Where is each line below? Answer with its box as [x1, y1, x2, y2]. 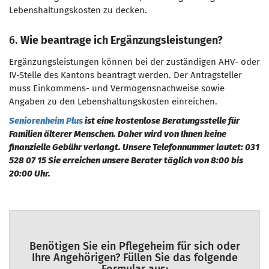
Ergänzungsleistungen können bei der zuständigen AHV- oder [9, 56, 260, 67]
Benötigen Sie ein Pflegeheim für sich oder [29, 240, 240, 253]
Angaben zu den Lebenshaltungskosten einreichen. [9, 96, 217, 107]
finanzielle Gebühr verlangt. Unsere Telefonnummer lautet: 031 [9, 142, 259, 153]
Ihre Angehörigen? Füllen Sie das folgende [31, 251, 238, 264]
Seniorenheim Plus [9, 115, 83, 126]
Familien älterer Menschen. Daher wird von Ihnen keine [9, 128, 226, 139]
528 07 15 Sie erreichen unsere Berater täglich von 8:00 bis [9, 155, 243, 166]
